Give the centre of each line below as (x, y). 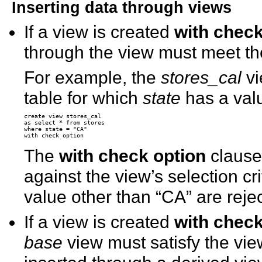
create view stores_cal (63, 116)
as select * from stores (65, 122)
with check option (133, 155)
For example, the (93, 77)
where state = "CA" (56, 129)
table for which (84, 97)
